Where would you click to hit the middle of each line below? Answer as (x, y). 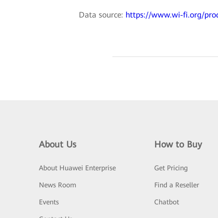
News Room (58, 185)
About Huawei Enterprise (77, 168)
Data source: (102, 15)
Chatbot (166, 202)
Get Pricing (171, 168)
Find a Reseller (176, 185)
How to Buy (178, 145)
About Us (58, 145)
